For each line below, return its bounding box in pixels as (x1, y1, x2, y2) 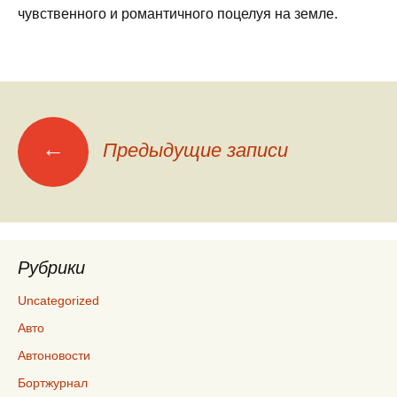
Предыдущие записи (97, 139, 288, 161)
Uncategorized (18, 293, 99, 307)
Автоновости (18, 348, 90, 362)
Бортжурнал (18, 376, 88, 390)
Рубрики (18, 258, 85, 277)
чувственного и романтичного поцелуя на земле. (18, 6, 338, 21)
